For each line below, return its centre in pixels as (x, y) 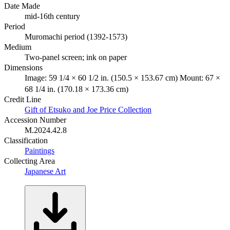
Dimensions (23, 67)
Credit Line (23, 99)
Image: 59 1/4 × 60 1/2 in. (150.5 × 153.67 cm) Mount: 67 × (122, 78)
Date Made (22, 6)
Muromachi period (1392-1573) (76, 36)
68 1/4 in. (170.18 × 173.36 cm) (76, 89)
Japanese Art (45, 171)
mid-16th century (52, 16)
